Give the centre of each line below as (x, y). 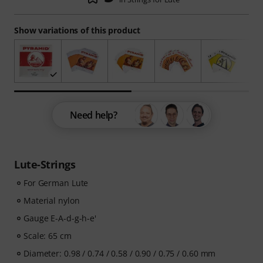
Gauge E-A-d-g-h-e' (60, 218)
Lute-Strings (45, 165)
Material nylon (52, 201)
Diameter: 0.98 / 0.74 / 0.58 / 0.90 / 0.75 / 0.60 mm (120, 254)
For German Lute (56, 183)
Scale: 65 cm (48, 236)
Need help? (93, 115)
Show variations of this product (77, 30)
